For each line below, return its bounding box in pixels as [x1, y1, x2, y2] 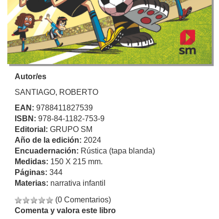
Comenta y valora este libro [15, 206, 116, 215]
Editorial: [15, 125, 50, 133]
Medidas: [15, 157, 50, 166]
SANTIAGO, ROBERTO [15, 88, 98, 96]
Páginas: [15, 168, 49, 176]
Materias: [15, 178, 50, 187]
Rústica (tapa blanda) [81, 146, 155, 155]
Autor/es [15, 72, 46, 81]
